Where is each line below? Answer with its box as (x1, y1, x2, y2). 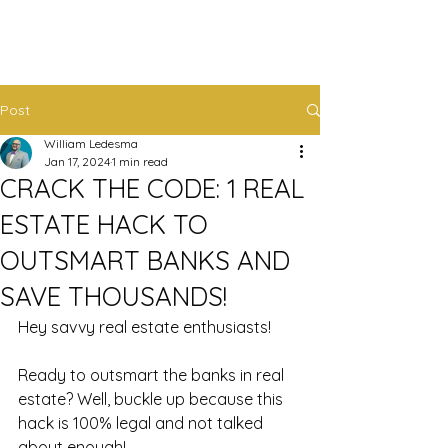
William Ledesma (44, 136, 138, 151)
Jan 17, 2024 (44, 154, 110, 169)
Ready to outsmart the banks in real (18, 365, 288, 385)
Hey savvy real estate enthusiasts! (18, 317, 275, 337)
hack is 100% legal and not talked (18, 413, 267, 433)
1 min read (112, 154, 168, 169)
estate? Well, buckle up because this (18, 389, 287, 409)
